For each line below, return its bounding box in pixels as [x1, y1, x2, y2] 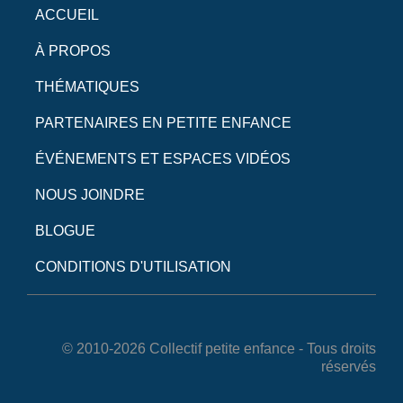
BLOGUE [35, 222, 95, 238]
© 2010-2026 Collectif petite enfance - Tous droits [62, 340, 376, 356]
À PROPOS [35, 42, 111, 58]
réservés [321, 358, 376, 374]
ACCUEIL [35, 6, 99, 22]
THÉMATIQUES [35, 78, 139, 94]
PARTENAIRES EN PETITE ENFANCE [35, 114, 291, 130]
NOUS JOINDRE [35, 186, 145, 202]
